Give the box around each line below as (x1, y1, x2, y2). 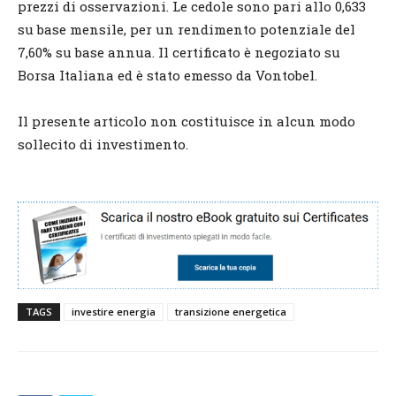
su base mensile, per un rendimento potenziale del (18, 19, 355, 38)
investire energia (72, 304, 156, 318)
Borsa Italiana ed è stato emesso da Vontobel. (18, 65, 317, 84)
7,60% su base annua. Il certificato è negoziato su (18, 42, 340, 61)
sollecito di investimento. (18, 134, 188, 153)
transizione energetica (175, 304, 286, 318)
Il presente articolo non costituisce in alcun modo (18, 111, 355, 130)
